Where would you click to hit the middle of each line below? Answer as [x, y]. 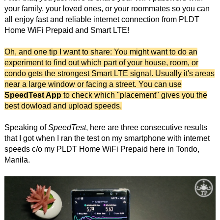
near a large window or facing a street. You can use [93, 84]
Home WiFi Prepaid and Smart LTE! [67, 30]
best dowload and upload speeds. [63, 106]
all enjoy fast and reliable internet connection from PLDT [102, 19]
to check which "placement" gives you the [134, 95]
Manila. [17, 160]
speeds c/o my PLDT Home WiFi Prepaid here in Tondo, [102, 149]
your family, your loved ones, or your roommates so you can [107, 8]
